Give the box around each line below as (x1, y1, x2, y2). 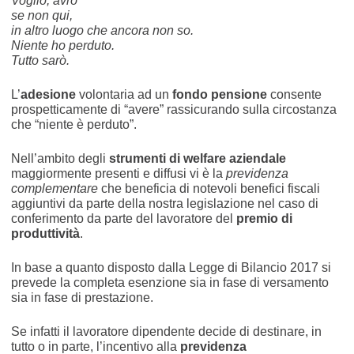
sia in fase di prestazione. (10, 290, 153, 304)
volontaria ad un (78, 87, 172, 101)
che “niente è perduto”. (10, 117, 137, 131)
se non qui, (10, 8, 73, 22)
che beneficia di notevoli (97, 181, 237, 195)
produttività (10, 226, 80, 240)
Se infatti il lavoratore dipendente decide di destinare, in (10, 324, 322, 338)
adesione (20, 87, 79, 101)
